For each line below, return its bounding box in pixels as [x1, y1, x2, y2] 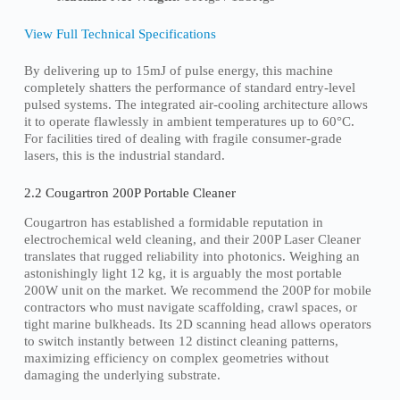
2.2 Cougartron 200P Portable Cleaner [23, 185, 236, 200]
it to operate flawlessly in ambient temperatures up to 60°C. [23, 114, 354, 129]
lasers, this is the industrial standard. [23, 148, 225, 163]
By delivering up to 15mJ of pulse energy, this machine [23, 63, 333, 79]
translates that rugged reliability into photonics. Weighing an [23, 249, 360, 264]
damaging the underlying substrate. [23, 368, 221, 383]
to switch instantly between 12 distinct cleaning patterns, [23, 334, 338, 349]
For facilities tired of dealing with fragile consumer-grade [23, 131, 342, 146]
